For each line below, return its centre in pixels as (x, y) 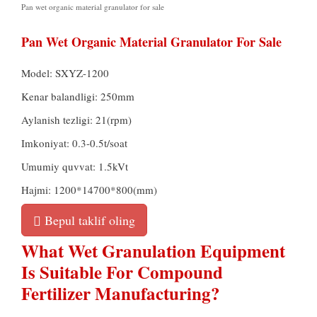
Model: (38, 73)
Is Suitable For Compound (122, 272)
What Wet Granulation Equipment (153, 250)
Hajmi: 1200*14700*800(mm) (89, 189)
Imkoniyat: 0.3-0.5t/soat (74, 143)
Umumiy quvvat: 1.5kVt (75, 166)
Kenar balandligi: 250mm (78, 96)
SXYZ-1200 (82, 73)
